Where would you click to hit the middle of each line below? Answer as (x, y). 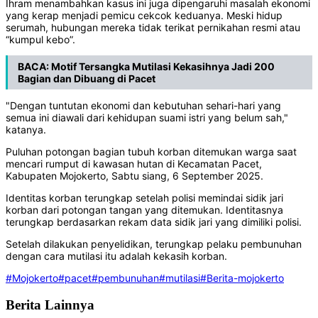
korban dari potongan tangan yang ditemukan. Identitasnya (144, 210)
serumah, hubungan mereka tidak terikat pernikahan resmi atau (153, 28)
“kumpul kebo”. (40, 40)
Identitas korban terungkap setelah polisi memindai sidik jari (144, 198)
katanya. (26, 130)
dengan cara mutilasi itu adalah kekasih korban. (118, 256)
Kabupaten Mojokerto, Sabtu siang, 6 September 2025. (135, 176)
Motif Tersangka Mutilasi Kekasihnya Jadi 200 (163, 67)
